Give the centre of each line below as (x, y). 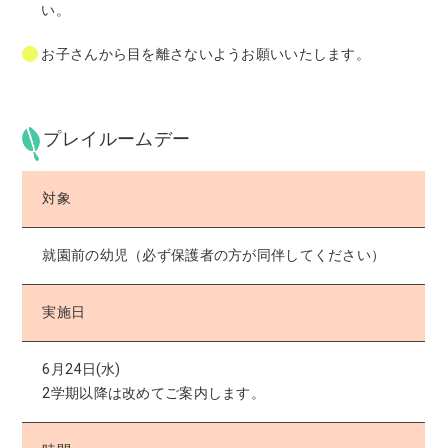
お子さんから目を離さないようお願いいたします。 (206, 54)
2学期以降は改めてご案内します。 (154, 393)
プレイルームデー (117, 138)
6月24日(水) (81, 369)
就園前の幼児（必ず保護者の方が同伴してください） (214, 255)
